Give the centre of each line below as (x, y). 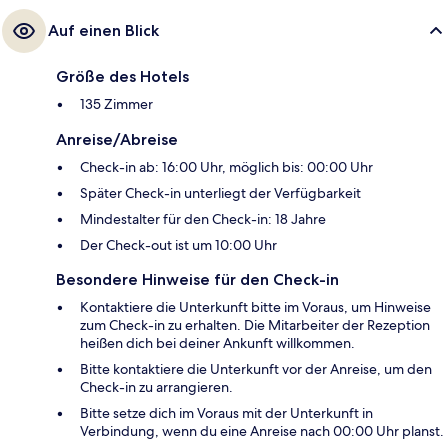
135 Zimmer (116, 103)
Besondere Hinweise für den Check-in (197, 279)
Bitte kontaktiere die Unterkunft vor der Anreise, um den (256, 368)
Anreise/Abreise (117, 139)
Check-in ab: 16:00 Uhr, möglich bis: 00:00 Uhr (226, 166)
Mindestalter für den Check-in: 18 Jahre (203, 218)
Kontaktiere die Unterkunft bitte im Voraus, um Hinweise (255, 306)
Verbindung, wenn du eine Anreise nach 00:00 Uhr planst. (262, 430)
